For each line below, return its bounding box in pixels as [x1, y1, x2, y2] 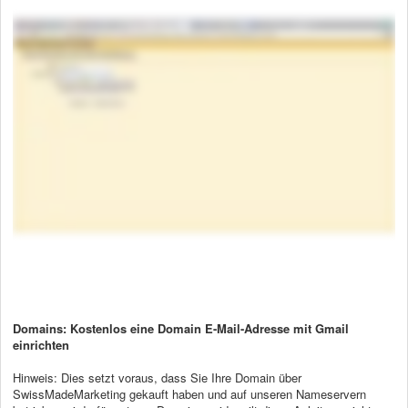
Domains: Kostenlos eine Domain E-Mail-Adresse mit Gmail [13, 319, 349, 337]
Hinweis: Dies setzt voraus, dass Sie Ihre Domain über [13, 368, 301, 386]
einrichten [13, 335, 69, 353]
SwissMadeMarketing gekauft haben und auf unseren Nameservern [13, 384, 366, 403]
